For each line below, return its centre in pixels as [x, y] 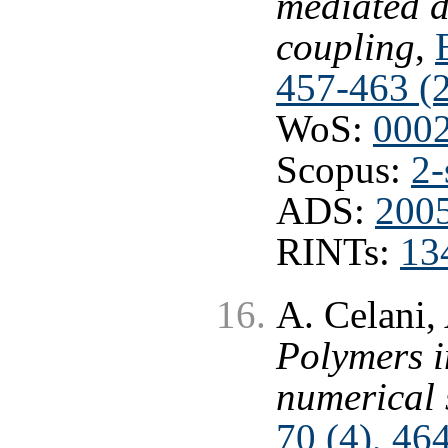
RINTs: [338, 251]
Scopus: [343, 169]
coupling [345, 46]
